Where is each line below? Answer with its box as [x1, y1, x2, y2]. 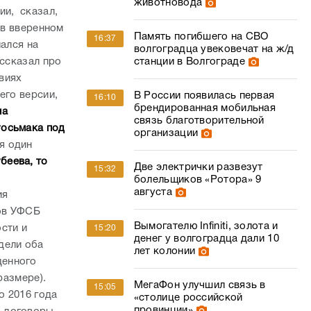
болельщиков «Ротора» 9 [133, 175, 262, 185]
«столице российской [133, 293, 243, 303]
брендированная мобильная [133, 103, 276, 113]
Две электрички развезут [133, 162, 263, 172]
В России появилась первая [133, 91, 275, 101]
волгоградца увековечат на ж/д [133, 44, 294, 54]
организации [133, 128, 199, 138]
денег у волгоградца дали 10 [133, 234, 279, 244]
